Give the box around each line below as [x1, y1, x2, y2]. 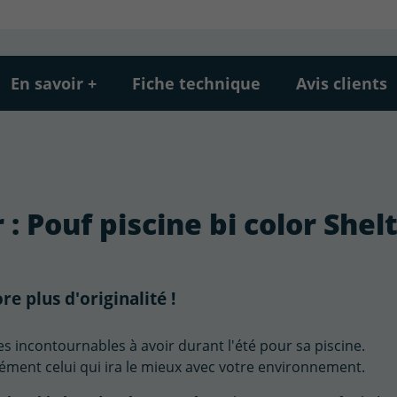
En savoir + [10, 72, 97, 94]
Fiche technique [131, 72, 261, 94]
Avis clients [295, 72, 387, 94]
